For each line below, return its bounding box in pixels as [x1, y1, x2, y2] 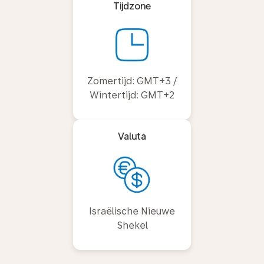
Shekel [116, 219, 148, 231]
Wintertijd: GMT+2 [90, 89, 174, 101]
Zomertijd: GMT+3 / [87, 75, 177, 87]
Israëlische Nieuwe [89, 205, 175, 217]
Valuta [118, 130, 146, 142]
